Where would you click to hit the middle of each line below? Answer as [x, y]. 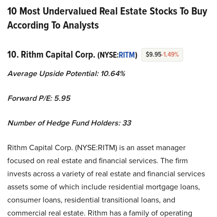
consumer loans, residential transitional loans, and [91, 200]
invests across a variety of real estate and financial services [106, 174]
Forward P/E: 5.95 [39, 98]
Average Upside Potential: [53, 74]
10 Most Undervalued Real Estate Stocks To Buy [107, 11]
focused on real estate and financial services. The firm [98, 161]
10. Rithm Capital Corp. [52, 54]
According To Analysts [53, 25]
